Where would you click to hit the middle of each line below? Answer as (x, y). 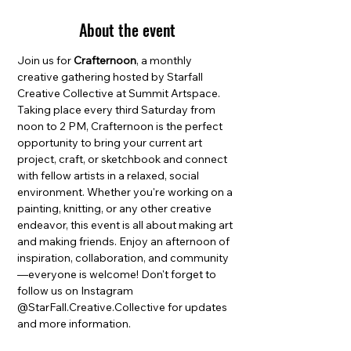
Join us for (45, 60)
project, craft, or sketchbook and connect (123, 159)
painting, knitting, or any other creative (116, 208)
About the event (127, 30)
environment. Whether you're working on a (126, 192)
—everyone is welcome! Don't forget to (118, 274)
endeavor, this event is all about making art (126, 225)
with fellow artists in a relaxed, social (109, 175)
